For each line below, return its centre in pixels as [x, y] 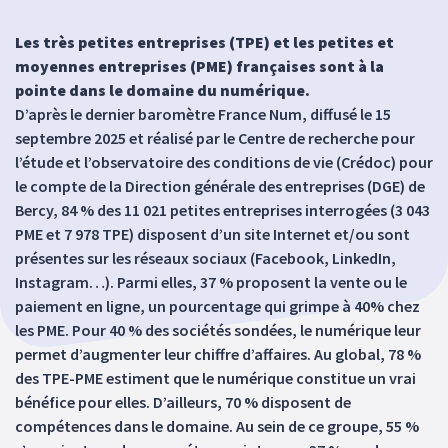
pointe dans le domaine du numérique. [162, 90]
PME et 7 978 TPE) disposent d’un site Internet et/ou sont [212, 234]
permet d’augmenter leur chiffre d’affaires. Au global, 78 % [218, 354]
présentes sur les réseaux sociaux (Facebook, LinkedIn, [205, 258]
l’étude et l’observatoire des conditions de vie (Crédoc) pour [224, 162]
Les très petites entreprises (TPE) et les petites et [204, 42]
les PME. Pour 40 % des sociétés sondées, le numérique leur [218, 330]
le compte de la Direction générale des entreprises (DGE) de [220, 186]
